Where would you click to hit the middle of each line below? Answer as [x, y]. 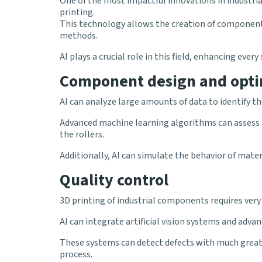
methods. [79, 36]
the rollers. [82, 135]
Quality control [114, 180]
